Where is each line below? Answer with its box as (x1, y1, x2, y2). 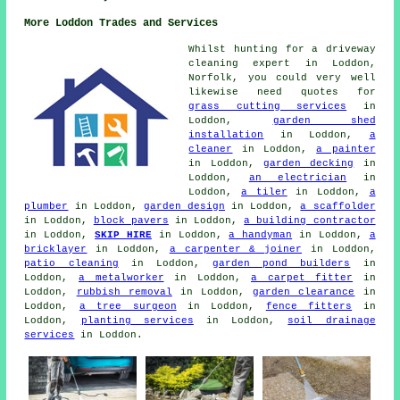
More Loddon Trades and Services (24, 16, 219, 29)
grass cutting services (188, 100, 347, 112)
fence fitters (265, 300, 353, 312)
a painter (316, 143, 376, 154)
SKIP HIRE (95, 229, 152, 240)
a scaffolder (300, 200, 376, 212)
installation (188, 129, 264, 140)
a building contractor (244, 214, 376, 226)
